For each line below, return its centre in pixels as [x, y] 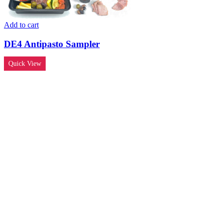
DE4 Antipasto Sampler [52, 44]
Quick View [25, 63]
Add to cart [21, 25]
